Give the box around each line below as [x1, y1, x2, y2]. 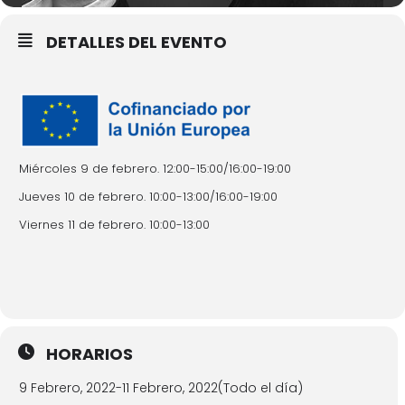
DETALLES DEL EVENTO [46, 31, 227, 53]
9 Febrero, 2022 [19, 379, 116, 397]
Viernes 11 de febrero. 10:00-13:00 [19, 216, 210, 233]
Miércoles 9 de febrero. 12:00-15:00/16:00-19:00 [19, 160, 291, 177]
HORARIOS [46, 343, 133, 365]
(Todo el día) [218, 379, 303, 397]
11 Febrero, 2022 [122, 379, 218, 397]
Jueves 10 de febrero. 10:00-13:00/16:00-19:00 [19, 188, 278, 205]
